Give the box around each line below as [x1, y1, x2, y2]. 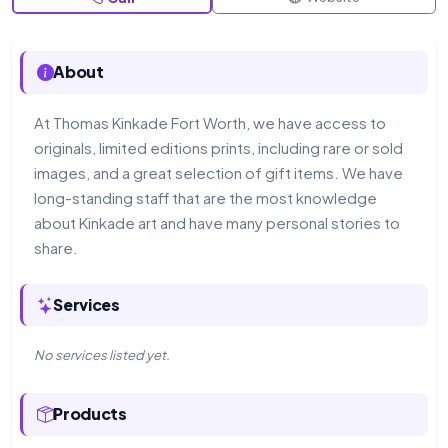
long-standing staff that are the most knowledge [33, 187, 377, 207]
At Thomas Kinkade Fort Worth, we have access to [33, 112, 386, 132]
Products [53, 404, 127, 425]
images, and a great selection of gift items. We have [33, 162, 403, 182]
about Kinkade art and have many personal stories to [33, 212, 400, 232]
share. [33, 237, 78, 257]
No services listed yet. [33, 347, 170, 364]
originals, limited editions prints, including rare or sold [33, 137, 403, 157]
